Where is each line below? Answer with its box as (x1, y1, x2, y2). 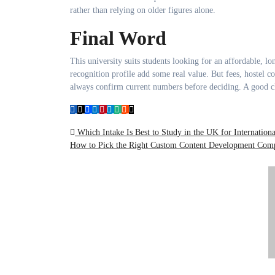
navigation (69, 149, 152, 171)
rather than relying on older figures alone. (70, 6, 215, 15)
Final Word (70, 27, 166, 49)
